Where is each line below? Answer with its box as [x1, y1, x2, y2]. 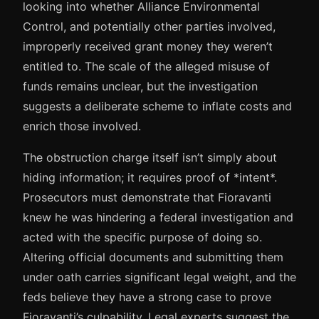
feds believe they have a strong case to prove [23, 289, 271, 304]
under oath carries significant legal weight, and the [23, 269, 296, 284]
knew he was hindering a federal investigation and [23, 209, 293, 224]
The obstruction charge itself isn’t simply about [23, 150, 277, 164]
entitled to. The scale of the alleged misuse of [23, 58, 270, 73]
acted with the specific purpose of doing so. [23, 229, 262, 244]
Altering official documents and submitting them [23, 249, 283, 264]
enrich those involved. [23, 118, 141, 133]
